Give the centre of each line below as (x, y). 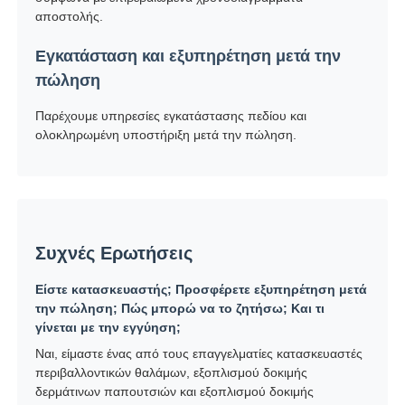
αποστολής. (70, 16)
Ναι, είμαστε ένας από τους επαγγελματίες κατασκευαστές (199, 353)
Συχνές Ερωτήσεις (114, 253)
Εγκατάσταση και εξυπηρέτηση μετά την (188, 56)
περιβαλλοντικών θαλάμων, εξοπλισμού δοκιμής (172, 372)
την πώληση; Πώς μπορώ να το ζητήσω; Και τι (180, 308)
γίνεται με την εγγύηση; (108, 327)
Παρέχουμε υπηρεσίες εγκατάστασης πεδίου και (171, 115)
